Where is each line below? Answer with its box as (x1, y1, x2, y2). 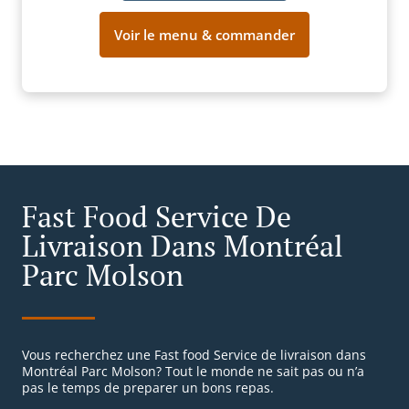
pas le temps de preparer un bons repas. (22, 379, 274, 397)
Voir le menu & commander (114, 26, 295, 45)
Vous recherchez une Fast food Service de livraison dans (22, 346, 366, 364)
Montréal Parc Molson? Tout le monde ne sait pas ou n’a (22, 362, 364, 381)
